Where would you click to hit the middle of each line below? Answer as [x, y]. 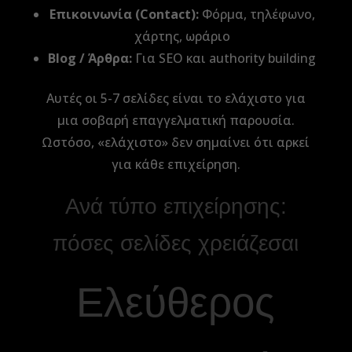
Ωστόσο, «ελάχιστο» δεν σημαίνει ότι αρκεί [176, 142]
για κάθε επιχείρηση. [176, 164]
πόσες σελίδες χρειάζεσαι [176, 243]
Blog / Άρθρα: [90, 58]
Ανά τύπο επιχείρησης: [176, 206]
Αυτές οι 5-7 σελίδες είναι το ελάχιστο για [176, 98]
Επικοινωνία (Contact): [124, 14]
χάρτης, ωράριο [182, 36]
